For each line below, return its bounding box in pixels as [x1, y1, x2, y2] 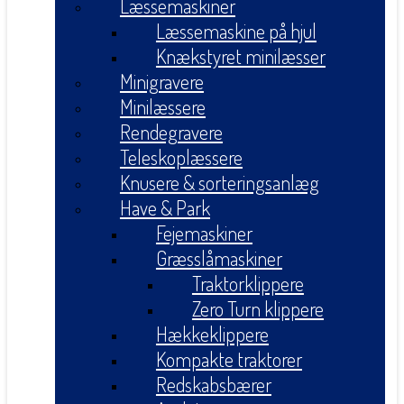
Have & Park [119, 195, 210, 221]
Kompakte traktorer [155, 346, 302, 372]
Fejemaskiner [155, 220, 252, 246]
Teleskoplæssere [119, 144, 243, 170]
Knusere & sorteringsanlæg [119, 170, 319, 196]
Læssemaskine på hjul [155, 18, 317, 44]
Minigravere [119, 69, 204, 95]
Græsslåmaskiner [155, 245, 282, 271]
